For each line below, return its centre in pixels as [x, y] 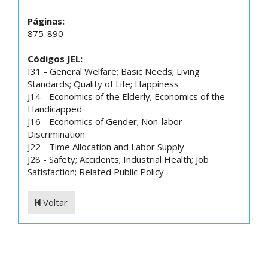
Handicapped [55, 109]
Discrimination [56, 134]
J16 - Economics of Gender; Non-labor [105, 121]
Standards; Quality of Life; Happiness [103, 84]
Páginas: [46, 21]
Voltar [54, 202]
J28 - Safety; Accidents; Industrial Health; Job [118, 159]
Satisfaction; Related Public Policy [96, 172]
